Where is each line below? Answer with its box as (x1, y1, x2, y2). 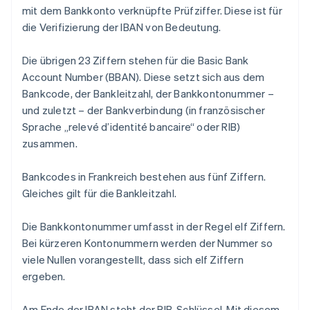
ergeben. (22, 269, 66, 284)
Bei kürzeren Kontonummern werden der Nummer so (22, 236, 273, 250)
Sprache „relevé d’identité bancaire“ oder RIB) (22, 120, 241, 134)
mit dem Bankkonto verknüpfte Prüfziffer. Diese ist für (22, 3, 282, 18)
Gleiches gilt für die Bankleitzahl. (22, 186, 176, 201)
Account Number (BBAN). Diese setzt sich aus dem (22, 70, 265, 84)
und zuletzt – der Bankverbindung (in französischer (22, 103, 266, 118)
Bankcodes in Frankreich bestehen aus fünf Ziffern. (22, 170, 266, 184)
